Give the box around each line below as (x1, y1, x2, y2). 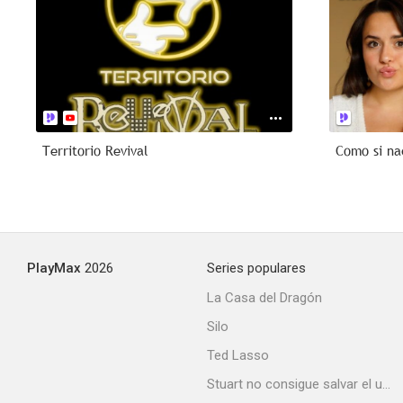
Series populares (207, 260, 306, 276)
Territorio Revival (42, 141, 148, 159)
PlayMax (27, 260, 81, 276)
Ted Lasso (207, 347, 269, 363)
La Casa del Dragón (207, 290, 322, 306)
